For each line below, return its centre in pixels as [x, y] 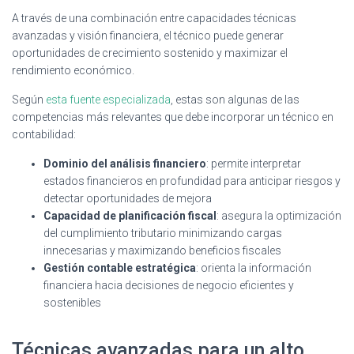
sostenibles [72, 302]
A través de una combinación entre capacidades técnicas [154, 18]
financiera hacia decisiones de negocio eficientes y [169, 285]
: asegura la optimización [279, 215]
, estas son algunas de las [235, 99]
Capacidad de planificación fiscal [130, 215]
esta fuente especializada [108, 99]
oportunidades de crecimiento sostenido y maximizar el [150, 53]
